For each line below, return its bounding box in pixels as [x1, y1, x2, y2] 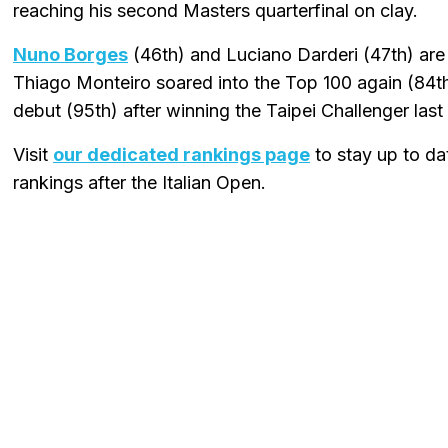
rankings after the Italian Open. [13, 171, 266, 193]
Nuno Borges [13, 43, 128, 65]
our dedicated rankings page [53, 143, 310, 165]
